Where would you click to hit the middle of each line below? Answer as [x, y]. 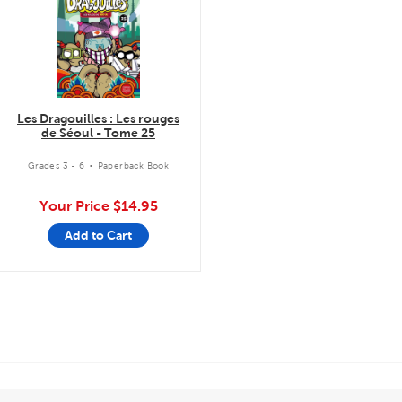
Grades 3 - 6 [56, 166]
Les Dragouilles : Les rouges [98, 118]
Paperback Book [133, 166]
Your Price [76, 205]
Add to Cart [98, 235]
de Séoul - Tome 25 [98, 132]
